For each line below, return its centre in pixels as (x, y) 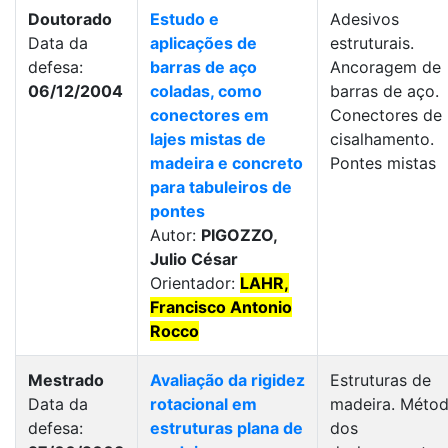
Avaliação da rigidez (227, 380)
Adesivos (364, 19)
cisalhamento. (382, 139)
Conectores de (386, 115)
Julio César (194, 259)
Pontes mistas (383, 163)
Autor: (175, 235)
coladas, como (206, 91)
